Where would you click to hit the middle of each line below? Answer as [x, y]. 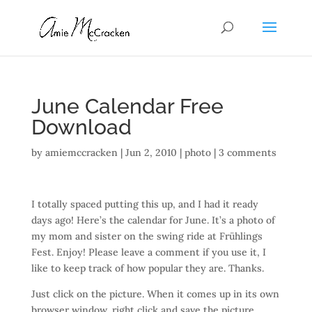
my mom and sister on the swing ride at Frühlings [147, 236]
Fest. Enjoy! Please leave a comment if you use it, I [148, 252]
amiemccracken [81, 153]
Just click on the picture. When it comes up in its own [155, 294]
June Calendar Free [127, 106]
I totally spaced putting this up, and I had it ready [145, 204]
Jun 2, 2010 [151, 153]
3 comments [247, 153]
